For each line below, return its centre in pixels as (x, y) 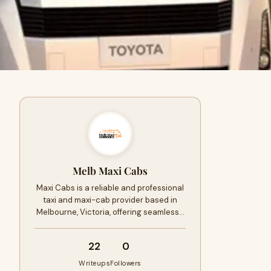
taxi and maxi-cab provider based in (110, 200)
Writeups (95, 263)
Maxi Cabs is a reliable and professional (110, 188)
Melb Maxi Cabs (110, 171)
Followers (126, 263)
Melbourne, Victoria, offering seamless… (110, 212)
